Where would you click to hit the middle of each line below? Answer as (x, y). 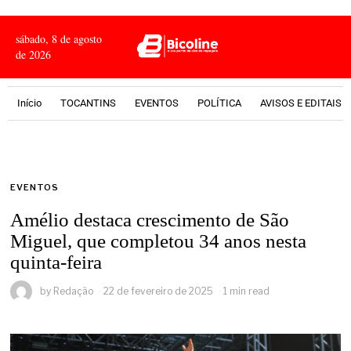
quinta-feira (56, 262)
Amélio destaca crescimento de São (150, 220)
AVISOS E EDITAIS (301, 103)
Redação (74, 291)
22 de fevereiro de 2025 (159, 291)
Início (29, 103)
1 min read (247, 291)
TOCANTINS (88, 103)
